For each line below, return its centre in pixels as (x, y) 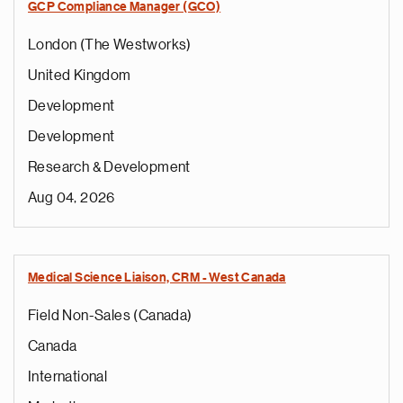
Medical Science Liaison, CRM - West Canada (157, 278)
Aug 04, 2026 (72, 198)
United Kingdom (80, 76)
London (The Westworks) (110, 45)
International (68, 377)
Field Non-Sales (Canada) (110, 316)
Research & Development (109, 167)
